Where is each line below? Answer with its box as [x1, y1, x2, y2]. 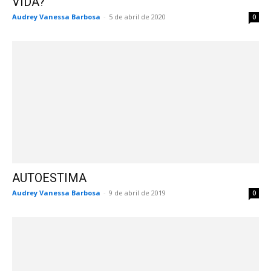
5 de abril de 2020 [109, 12, 166, 22]
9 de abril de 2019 [109, 188, 166, 197]
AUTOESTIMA [12, 170, 87, 185]
